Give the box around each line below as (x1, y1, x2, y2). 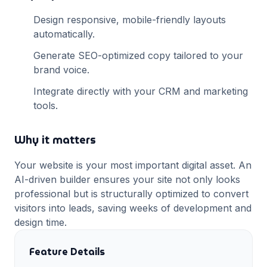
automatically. (33, 28, 95, 40)
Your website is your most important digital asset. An (14, 159, 252, 171)
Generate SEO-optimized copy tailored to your (33, 49, 243, 61)
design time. (14, 216, 67, 228)
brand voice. (33, 64, 89, 76)
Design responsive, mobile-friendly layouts (33, 14, 226, 26)
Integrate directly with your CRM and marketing (33, 85, 248, 97)
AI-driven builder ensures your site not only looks (14, 173, 240, 185)
